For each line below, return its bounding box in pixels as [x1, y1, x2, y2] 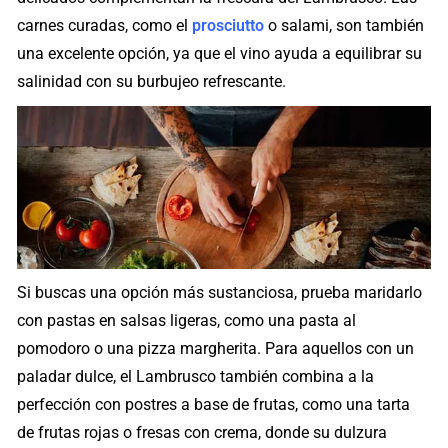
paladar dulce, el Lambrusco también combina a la [17, 366, 375, 386]
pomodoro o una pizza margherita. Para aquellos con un [17, 338, 415, 358]
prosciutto [192, 15, 265, 35]
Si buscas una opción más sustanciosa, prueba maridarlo [17, 282, 423, 302]
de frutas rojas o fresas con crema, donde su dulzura [17, 422, 388, 442]
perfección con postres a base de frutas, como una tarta [17, 394, 411, 414]
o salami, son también [264, 15, 425, 35]
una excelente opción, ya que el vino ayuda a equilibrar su [17, 43, 423, 63]
